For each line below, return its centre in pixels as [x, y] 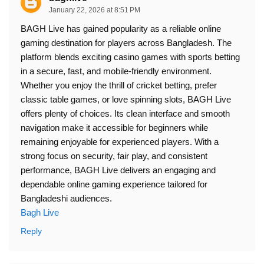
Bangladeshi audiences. [66, 198]
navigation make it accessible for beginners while [114, 127]
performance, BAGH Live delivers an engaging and [118, 170]
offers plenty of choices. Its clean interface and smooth [125, 113]
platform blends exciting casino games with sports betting [130, 57]
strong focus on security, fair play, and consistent [114, 156]
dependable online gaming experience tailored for [114, 184]
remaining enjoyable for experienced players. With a [120, 141]
